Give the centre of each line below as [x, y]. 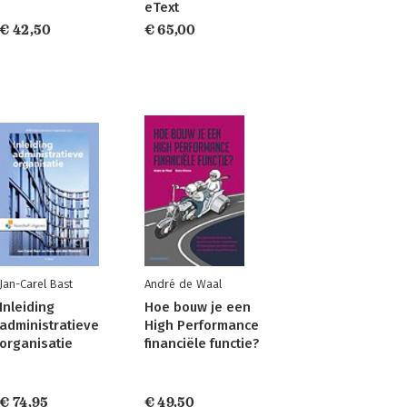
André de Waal [183, 284]
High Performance [201, 325]
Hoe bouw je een [197, 307]
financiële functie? [201, 343]
